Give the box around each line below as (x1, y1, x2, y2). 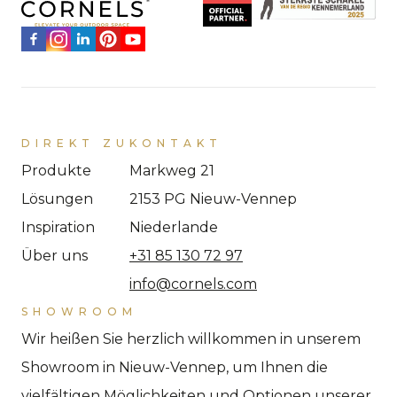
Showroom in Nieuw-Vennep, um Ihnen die (21, 359, 328, 377)
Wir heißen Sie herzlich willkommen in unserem (21, 331, 361, 348)
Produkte (21, 162, 91, 180)
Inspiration (21, 219, 95, 237)
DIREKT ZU (21, 136, 129, 151)
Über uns (21, 247, 88, 265)
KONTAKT (129, 136, 222, 151)
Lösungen (21, 191, 93, 208)
